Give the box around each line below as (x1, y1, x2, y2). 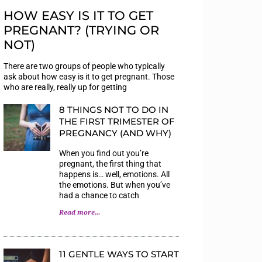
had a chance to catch (59, 190, 139, 200)
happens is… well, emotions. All (59, 169, 170, 179)
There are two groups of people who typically (4, 61, 165, 71)
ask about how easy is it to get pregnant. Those (4, 71, 174, 81)
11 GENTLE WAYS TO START (59, 248, 179, 260)
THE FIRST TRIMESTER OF (59, 115, 175, 127)
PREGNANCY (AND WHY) (59, 127, 171, 139)
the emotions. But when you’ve (59, 180, 170, 189)
